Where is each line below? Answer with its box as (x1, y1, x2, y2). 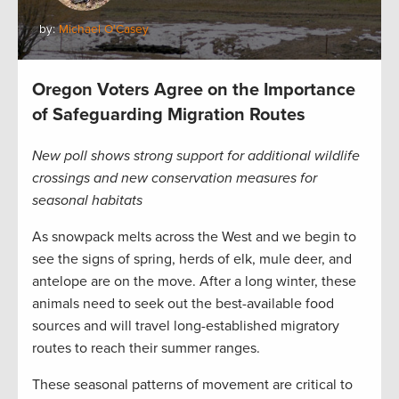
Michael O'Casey (59, 22, 149, 37)
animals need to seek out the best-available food (32, 295, 334, 313)
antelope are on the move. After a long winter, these (32, 273, 356, 291)
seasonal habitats (32, 191, 142, 210)
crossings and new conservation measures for (32, 169, 317, 188)
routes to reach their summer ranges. (32, 339, 260, 358)
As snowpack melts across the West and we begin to (32, 228, 356, 247)
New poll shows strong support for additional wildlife (32, 147, 360, 166)
